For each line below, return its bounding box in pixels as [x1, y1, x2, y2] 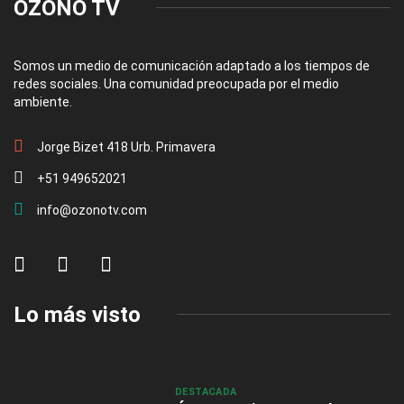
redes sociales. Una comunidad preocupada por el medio [14, 76, 339, 91]
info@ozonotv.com [37, 202, 147, 217]
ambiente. [14, 94, 72, 109]
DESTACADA [174, 385, 237, 398]
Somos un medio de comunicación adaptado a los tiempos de [14, 58, 370, 73]
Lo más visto [14, 301, 141, 327]
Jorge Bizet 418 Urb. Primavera [37, 139, 216, 154]
